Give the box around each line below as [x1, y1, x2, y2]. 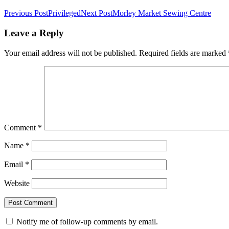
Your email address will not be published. [4, 48, 137, 57]
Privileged [48, 9, 81, 18]
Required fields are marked [139, 48, 228, 57]
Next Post [81, 9, 112, 18]
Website [4, 178, 30, 188]
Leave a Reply [4, 28, 64, 39]
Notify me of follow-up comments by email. [16, 217, 158, 226]
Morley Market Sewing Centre [112, 9, 211, 18]
